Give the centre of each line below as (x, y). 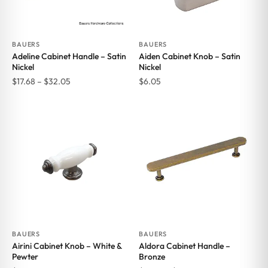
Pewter (25, 257)
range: (82, 95)
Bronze (152, 257)
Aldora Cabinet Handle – (185, 246)
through (85, 122)
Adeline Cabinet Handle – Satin (69, 57)
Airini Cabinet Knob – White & (66, 246)
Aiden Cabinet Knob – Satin (190, 57)
